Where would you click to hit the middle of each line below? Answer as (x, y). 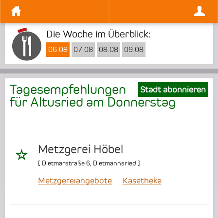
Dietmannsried (115, 163)
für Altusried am (58, 102)
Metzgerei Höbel (81, 150)
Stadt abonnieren (173, 90)
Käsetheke (142, 181)
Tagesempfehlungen (68, 89)
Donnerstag (141, 102)
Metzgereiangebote (75, 181)
